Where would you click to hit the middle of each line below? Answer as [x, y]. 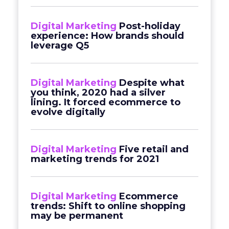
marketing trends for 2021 [95, 159]
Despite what [152, 83]
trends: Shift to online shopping [108, 206]
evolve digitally [68, 112]
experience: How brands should [107, 36]
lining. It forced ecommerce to [106, 102]
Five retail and [154, 149]
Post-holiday [150, 26]
